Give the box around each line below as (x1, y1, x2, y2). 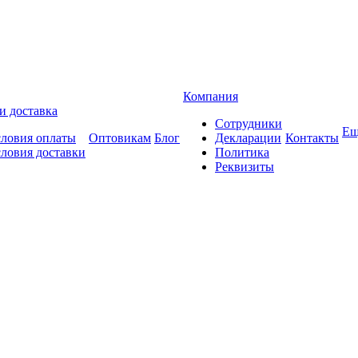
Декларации (215, 131, 281, 145)
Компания (183, 89, 238, 103)
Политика (215, 145, 269, 159)
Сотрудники (215, 117, 282, 130)
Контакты (285, 131, 339, 145)
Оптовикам (89, 131, 151, 145)
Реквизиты (215, 160, 274, 173)
